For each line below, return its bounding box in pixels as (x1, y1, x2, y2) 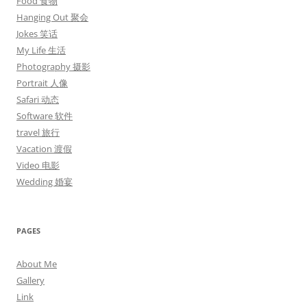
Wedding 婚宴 (16, 175, 73, 188)
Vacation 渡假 (16, 143, 72, 155)
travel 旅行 (16, 126, 60, 138)
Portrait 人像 (16, 77, 68, 89)
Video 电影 (16, 159, 60, 171)
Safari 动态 (16, 93, 59, 106)
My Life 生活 (16, 44, 66, 56)
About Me (16, 258, 57, 270)
